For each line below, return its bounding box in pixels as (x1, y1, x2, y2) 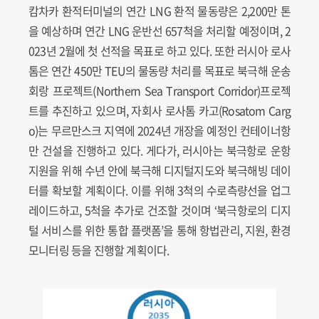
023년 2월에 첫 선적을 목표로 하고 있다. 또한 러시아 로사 (28, 42, 291, 60)
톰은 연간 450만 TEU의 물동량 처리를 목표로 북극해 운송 (28, 62, 291, 80)
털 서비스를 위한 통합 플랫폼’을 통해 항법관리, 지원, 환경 (28, 221, 291, 239)
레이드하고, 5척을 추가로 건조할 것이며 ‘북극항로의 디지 (28, 202, 291, 219)
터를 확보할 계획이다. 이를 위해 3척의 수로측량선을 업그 (28, 182, 291, 199)
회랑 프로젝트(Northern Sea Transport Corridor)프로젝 (28, 82, 291, 100)
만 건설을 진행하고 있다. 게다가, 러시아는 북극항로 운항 (28, 142, 291, 159)
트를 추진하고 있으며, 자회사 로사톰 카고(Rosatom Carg (28, 102, 291, 120)
